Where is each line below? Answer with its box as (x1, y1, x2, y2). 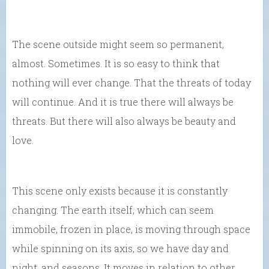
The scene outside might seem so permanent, (12, 37, 224, 50)
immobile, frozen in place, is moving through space (12, 222, 250, 235)
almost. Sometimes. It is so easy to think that (12, 56, 220, 70)
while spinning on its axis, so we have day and (12, 241, 229, 255)
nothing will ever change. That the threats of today (12, 76, 251, 89)
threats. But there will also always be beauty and (12, 114, 236, 127)
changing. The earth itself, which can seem (12, 203, 214, 216)
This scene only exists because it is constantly (12, 184, 228, 197)
